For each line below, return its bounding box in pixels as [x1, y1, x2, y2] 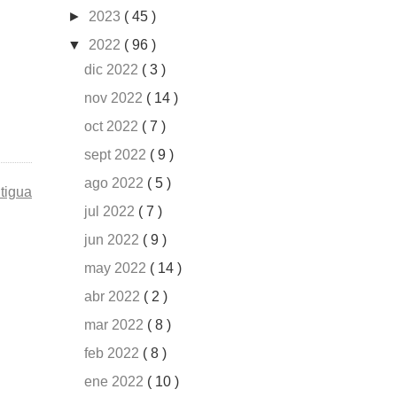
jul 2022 [84, 204, 139, 220]
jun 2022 [84, 232, 144, 248]
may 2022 [84, 261, 151, 276]
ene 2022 [84, 374, 148, 390]
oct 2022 [84, 119, 143, 135]
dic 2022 [84, 62, 143, 78]
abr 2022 [84, 289, 144, 305]
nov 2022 [84, 90, 147, 106]
